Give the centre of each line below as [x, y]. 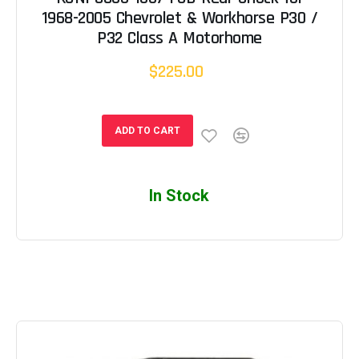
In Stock [179, 196]
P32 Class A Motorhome [179, 38]
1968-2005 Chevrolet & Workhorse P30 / [179, 18]
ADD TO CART [147, 131]
